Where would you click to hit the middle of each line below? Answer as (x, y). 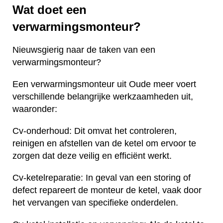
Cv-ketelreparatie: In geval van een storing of (102, 177)
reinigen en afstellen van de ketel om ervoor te (104, 143)
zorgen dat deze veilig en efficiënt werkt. (92, 156)
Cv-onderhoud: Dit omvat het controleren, (95, 131)
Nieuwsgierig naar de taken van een (84, 50)
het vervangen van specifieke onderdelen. (95, 202)
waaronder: (35, 109)
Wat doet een (50, 9)
